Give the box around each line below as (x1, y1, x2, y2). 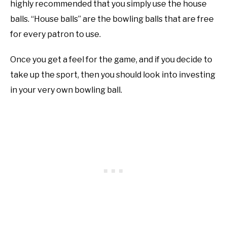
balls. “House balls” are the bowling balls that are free (10, 14, 214, 24)
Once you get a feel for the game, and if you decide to (10, 55, 212, 65)
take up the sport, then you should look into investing (10, 70, 215, 80)
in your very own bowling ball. (10, 85, 122, 95)
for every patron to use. (10, 29, 101, 40)
